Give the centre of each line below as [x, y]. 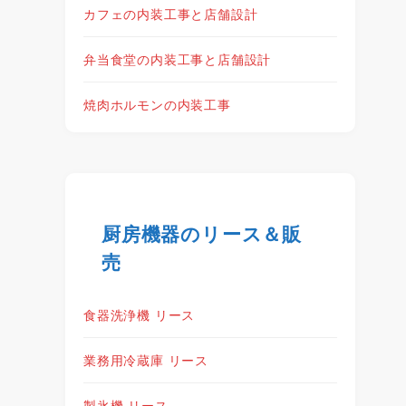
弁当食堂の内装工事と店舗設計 [178, 58]
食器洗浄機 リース [140, 314]
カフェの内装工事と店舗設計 [171, 13]
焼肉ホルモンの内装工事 [157, 104]
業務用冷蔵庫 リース [146, 359]
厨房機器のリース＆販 [202, 233]
